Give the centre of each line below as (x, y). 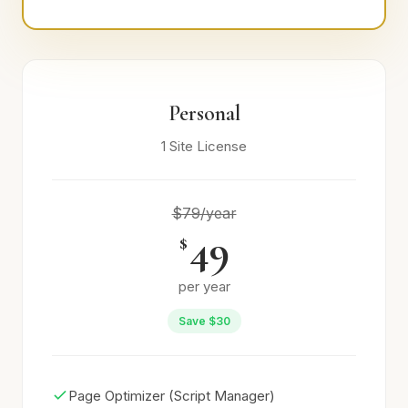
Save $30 (204, 321)
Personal (204, 113)
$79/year (204, 213)
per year (204, 286)
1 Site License (204, 146)
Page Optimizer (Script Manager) (172, 396)
